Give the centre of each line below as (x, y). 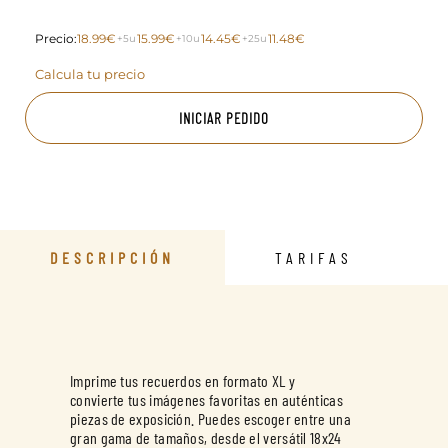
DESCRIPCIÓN (112, 257)
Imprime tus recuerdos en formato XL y (183, 380)
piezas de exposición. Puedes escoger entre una (210, 418)
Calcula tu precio (90, 73)
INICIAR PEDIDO (224, 117)
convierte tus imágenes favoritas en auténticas (206, 399)
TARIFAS (314, 257)
